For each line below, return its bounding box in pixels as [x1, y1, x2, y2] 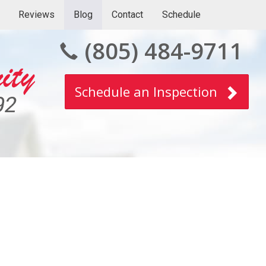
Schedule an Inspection [74, 83, 221, 100]
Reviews [18, 9, 55, 20]
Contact [111, 9, 143, 20]
